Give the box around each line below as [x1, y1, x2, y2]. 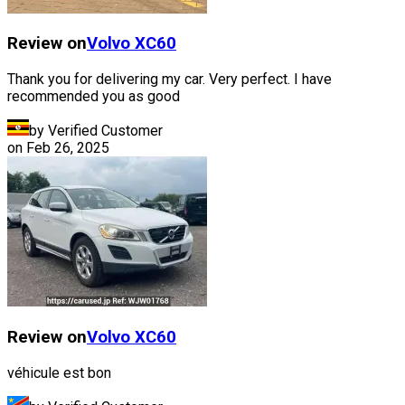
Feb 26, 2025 [26, 139, 109, 157]
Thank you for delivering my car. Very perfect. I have [7, 71, 332, 89]
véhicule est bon [7, 363, 111, 381]
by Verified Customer [29, 122, 163, 140]
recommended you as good [7, 88, 180, 106]
